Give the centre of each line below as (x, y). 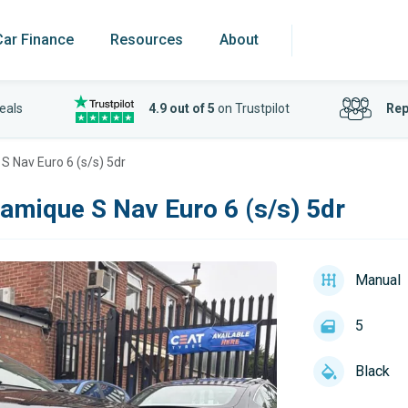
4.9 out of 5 (181, 108)
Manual (377, 280)
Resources (147, 40)
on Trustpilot (252, 108)
